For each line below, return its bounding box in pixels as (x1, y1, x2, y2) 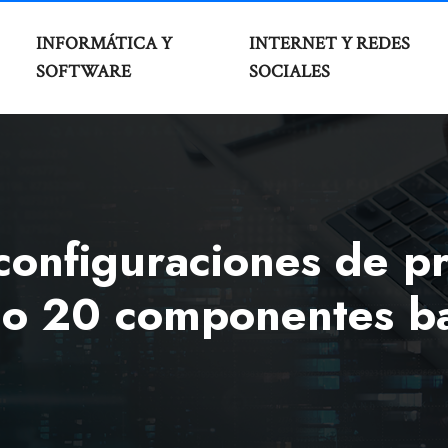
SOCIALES (248, 60, 330, 83)
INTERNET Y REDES (248, 32, 410, 55)
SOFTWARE (35, 60, 131, 83)
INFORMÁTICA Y (35, 32, 172, 55)
